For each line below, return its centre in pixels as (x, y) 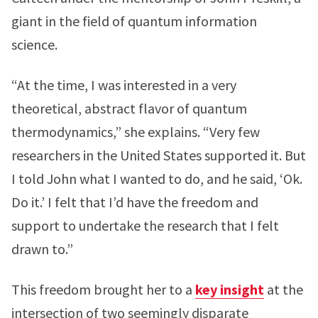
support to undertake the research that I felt (145, 225)
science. (36, 44)
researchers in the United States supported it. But (159, 155)
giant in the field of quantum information (134, 21)
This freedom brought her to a (103, 289)
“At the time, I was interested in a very (124, 85)
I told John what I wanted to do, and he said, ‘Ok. (157, 179)
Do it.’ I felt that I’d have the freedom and (135, 202)
